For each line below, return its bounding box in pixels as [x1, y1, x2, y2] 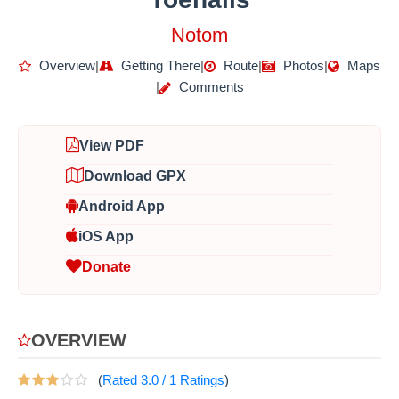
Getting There [118, 57, 200, 73]
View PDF [79, 137, 144, 153]
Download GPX [84, 167, 186, 183]
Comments [175, 78, 244, 94]
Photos [280, 57, 324, 73]
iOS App [78, 228, 134, 244]
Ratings [176, 372, 224, 388]
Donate [82, 258, 131, 274]
